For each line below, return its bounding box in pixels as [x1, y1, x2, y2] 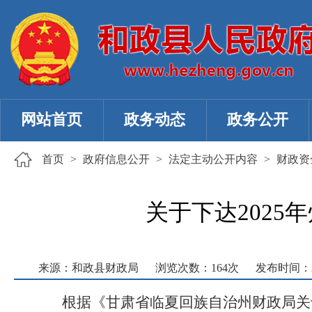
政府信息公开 [83, 153, 150, 165]
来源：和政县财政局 [38, 262, 139, 274]
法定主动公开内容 [169, 153, 258, 165]
